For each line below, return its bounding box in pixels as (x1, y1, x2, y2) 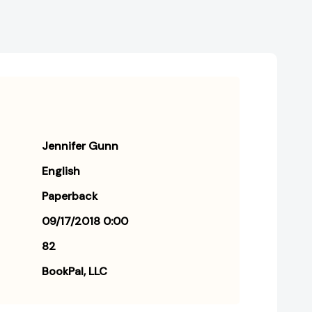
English (42, 164, 80, 179)
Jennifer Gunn (42, 139, 118, 154)
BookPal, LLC (42, 264, 107, 279)
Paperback (42, 189, 97, 204)
